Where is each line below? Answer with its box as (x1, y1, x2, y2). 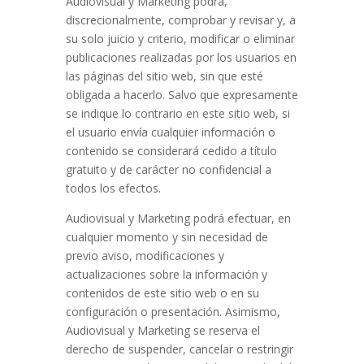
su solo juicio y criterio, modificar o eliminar (65, 31, 295, 46)
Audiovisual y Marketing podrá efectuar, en (65, 210, 291, 226)
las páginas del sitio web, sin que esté (65, 68, 263, 84)
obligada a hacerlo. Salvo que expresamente (65, 87, 298, 102)
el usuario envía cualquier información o (65, 124, 275, 140)
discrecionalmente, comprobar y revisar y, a (65, 12, 296, 28)
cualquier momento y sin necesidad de (65, 229, 268, 245)
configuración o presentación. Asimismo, (65, 304, 280, 319)
